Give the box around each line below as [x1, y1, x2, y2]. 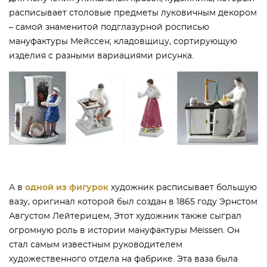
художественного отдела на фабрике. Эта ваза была [9, 254, 238, 263]
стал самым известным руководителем [9, 240, 182, 249]
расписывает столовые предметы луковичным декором [9, 9, 257, 18]
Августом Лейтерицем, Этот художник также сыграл [9, 212, 241, 221]
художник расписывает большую [108, 183, 257, 192]
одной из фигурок [25, 183, 108, 192]
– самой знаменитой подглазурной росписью [9, 23, 209, 32]
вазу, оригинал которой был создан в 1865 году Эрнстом [9, 197, 257, 206]
